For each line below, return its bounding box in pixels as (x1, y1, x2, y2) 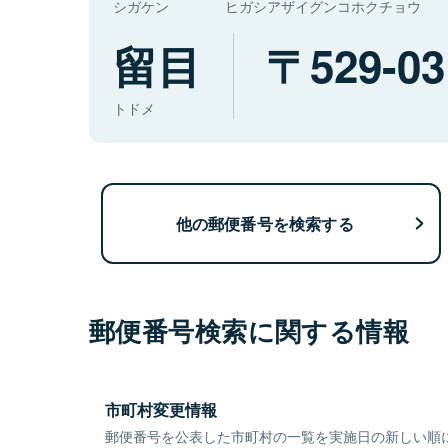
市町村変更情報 (105, 398, 217, 422)
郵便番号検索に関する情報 (89, 312, 410, 350)
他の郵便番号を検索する (175, 211, 354, 235)
